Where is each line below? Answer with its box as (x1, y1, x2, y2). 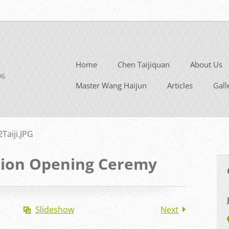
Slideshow (35, 203, 74, 215)
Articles (167, 80, 193, 90)
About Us (190, 59, 222, 70)
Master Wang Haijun (76, 80, 147, 90)
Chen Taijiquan (118, 59, 170, 70)
